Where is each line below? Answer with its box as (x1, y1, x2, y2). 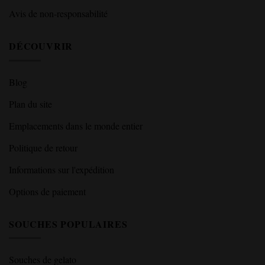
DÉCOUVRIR (9, 39, 73, 53)
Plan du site (9, 97, 52, 110)
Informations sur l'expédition (9, 163, 114, 176)
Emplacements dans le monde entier (9, 119, 143, 132)
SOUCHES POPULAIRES (9, 216, 128, 231)
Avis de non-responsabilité (9, 7, 108, 20)
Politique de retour (9, 141, 77, 154)
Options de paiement (9, 185, 86, 198)
